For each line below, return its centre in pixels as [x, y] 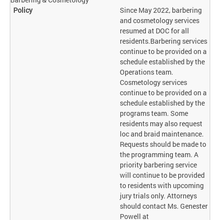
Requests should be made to [163, 144]
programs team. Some [154, 113]
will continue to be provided [163, 175]
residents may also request [161, 124]
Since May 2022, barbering [161, 10]
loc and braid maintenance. [162, 134]
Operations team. [147, 72]
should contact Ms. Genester [164, 206]
